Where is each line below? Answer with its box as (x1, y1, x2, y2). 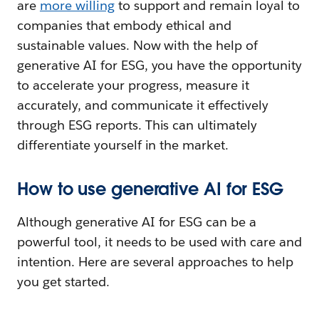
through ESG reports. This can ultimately (17, 117, 258, 134)
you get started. (17, 273, 110, 291)
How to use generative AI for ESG (17, 178, 283, 201)
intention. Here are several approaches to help (17, 253, 294, 271)
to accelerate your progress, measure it (17, 77, 250, 94)
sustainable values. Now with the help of (17, 37, 258, 54)
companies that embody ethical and (17, 17, 232, 34)
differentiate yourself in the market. (17, 137, 229, 154)
